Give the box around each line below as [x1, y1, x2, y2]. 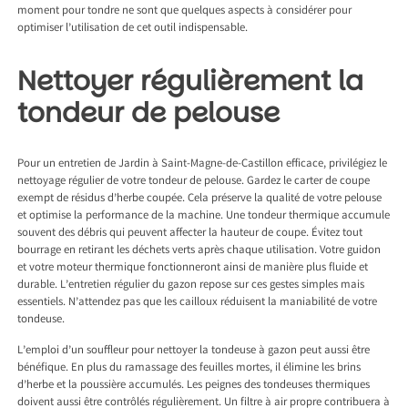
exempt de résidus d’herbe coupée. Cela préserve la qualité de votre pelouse [17, 190, 382, 209]
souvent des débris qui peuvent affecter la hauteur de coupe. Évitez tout [17, 225, 363, 243]
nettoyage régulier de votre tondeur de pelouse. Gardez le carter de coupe [17, 173, 371, 191]
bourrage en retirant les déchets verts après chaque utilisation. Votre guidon [17, 242, 382, 260]
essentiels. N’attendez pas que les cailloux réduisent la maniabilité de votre [17, 294, 378, 312]
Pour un [17, 156, 59, 174]
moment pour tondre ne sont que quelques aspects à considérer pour [17, 3, 352, 21]
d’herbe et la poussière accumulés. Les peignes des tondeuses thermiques [17, 377, 371, 395]
